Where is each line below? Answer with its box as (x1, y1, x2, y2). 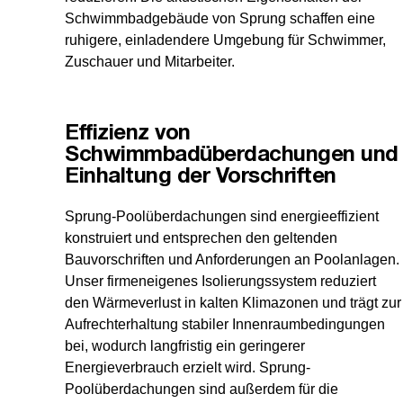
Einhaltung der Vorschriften (65, 167, 336, 188)
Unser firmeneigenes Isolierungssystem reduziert (65, 273, 376, 290)
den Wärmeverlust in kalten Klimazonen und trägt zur (65, 295, 401, 311)
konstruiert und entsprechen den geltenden (65, 230, 337, 246)
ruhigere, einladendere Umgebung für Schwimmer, (65, 32, 386, 49)
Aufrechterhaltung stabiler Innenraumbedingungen (65, 317, 385, 333)
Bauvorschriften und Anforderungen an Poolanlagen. (65, 252, 399, 268)
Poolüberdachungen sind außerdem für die (65, 381, 338, 398)
